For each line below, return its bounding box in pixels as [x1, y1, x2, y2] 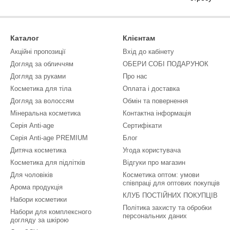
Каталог [10, 34, 39, 43]
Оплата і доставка [123, 85, 180, 93]
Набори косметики [10, 196, 67, 204]
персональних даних [123, 212, 189, 220]
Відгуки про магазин [123, 159, 185, 167]
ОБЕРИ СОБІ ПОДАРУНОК [123, 60, 208, 68]
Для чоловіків [10, 171, 53, 179]
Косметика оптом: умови [123, 171, 199, 179]
